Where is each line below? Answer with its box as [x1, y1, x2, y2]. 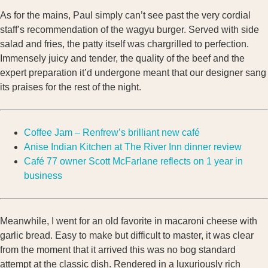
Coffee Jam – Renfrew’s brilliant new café [24, 127, 200, 138]
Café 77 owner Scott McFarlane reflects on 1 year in [24, 156, 243, 167]
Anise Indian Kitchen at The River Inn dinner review [24, 142, 242, 153]
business [24, 170, 62, 181]
